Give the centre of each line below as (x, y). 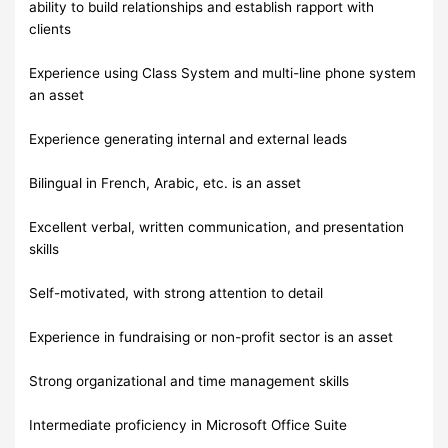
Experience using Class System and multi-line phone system (223, 73)
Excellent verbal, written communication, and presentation (217, 227)
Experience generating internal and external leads (188, 139)
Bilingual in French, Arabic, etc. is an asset (165, 183)
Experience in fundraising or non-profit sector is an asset (211, 337)
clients (50, 29)
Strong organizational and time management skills (189, 381)
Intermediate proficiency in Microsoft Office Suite (188, 425)
